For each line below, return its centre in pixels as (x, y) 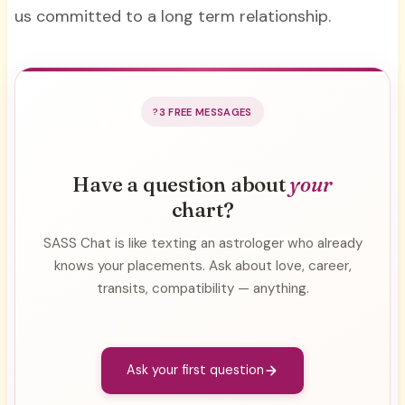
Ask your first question (195, 370)
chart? (202, 209)
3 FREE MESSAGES (205, 112)
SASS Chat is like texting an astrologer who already (202, 243)
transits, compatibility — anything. (202, 288)
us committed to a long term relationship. (174, 17)
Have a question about (181, 184)
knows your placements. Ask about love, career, (202, 265)
